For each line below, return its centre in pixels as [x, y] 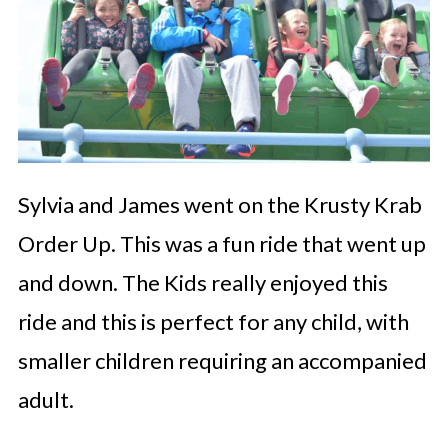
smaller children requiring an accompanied [222, 361]
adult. [45, 400]
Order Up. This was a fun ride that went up [221, 244]
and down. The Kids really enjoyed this [202, 283]
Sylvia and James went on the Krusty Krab [219, 205]
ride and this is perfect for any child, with [213, 322]
